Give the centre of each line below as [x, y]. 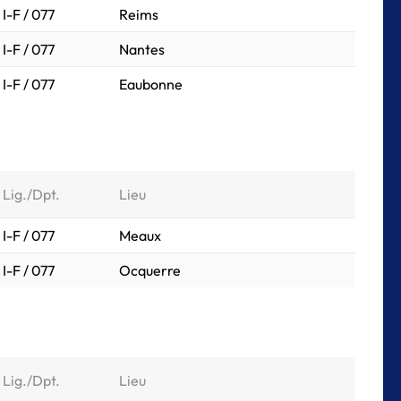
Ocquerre [150, 270]
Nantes [142, 49]
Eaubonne [151, 84]
